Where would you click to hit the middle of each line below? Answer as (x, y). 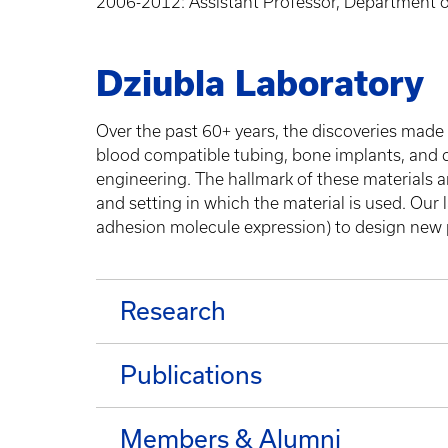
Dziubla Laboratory (260, 84)
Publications (191, 375)
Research (173, 311)
